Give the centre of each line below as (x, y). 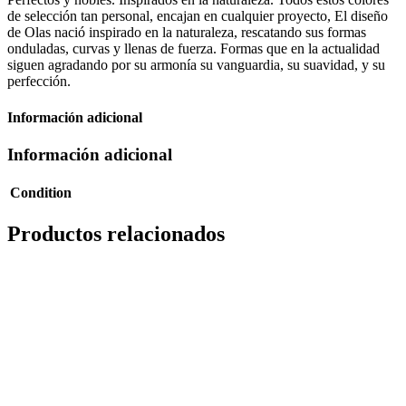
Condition (41, 192)
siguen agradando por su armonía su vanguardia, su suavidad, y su (196, 65)
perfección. (39, 82)
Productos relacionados (116, 233)
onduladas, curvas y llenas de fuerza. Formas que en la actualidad (193, 49)
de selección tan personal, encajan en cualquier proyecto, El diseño (198, 16)
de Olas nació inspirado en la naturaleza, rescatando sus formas (187, 33)
